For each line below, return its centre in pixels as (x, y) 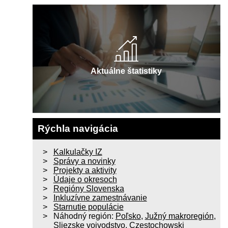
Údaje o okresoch (85, 180)
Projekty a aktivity (85, 170)
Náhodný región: (84, 216)
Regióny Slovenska (89, 189)
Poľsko (128, 216)
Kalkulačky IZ (78, 152)
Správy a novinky (84, 161)
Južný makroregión (179, 216)
